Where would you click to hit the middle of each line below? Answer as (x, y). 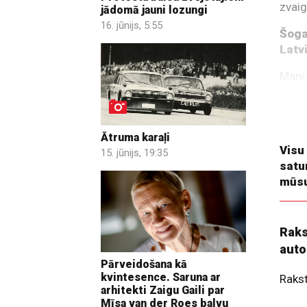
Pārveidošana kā (144, 265)
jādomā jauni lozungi (154, 10)
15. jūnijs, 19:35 (134, 152)
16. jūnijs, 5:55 (132, 26)
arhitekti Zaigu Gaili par (163, 291)
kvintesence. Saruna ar (161, 278)
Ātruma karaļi (135, 137)
